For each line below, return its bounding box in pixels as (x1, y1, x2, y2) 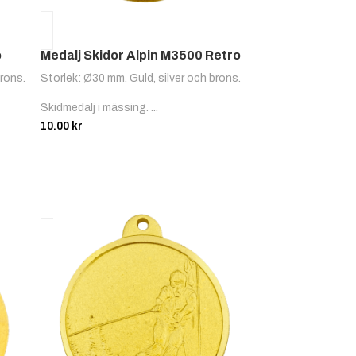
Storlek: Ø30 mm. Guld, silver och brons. (41, 72, 242, 85)
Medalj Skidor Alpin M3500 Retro (41, 48, 242, 63)
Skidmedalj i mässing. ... (41, 102, 159, 114)
